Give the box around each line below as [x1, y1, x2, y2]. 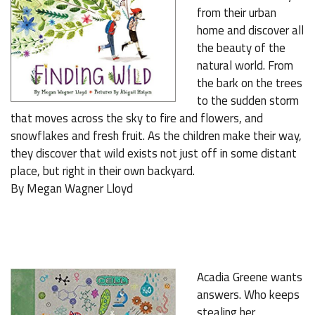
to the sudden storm [197, 91, 299, 110]
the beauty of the [197, 39, 285, 57]
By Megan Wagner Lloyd [11, 179, 133, 198]
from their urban [197, 4, 276, 22]
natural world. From [197, 56, 293, 75]
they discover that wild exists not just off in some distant [11, 144, 297, 162]
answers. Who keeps [197, 285, 300, 304]
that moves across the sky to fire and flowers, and [11, 109, 263, 127]
